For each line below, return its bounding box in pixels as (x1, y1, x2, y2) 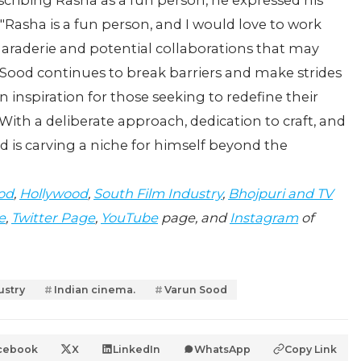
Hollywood (19, 185, 88, 202)
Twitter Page (11, 210, 95, 226)
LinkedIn (113, 342, 160, 355)
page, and (158, 210, 230, 226)
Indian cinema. (54, 284, 135, 297)
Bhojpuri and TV (228, 185, 333, 202)
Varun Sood (164, 284, 227, 297)
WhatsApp (194, 342, 251, 355)
